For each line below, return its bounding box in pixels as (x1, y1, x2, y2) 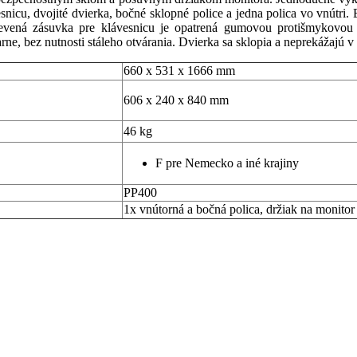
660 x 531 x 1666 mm (124, 64, 235, 77)
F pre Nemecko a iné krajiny (155, 156, 299, 170)
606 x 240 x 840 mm (124, 93, 229, 107)
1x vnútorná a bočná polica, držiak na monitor (124, 202, 355, 216)
